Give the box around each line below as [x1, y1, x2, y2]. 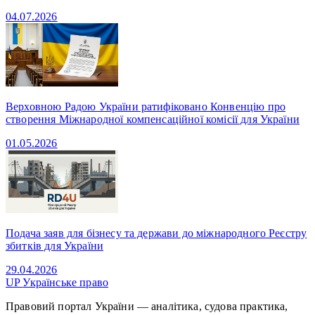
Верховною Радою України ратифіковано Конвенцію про [6, 100, 286, 112]
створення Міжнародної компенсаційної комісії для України [6, 112, 300, 125]
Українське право [22, 276, 109, 288]
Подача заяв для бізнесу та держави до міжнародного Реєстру [6, 226, 307, 239]
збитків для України [6, 239, 104, 252]
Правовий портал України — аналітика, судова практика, [6, 300, 288, 312]
